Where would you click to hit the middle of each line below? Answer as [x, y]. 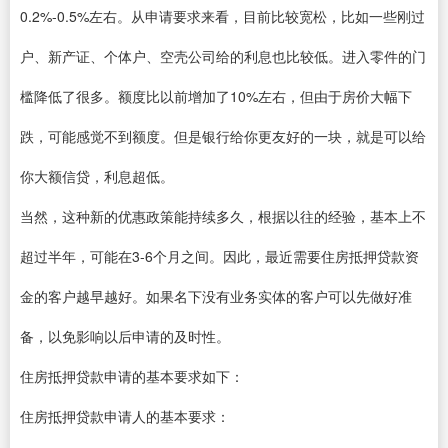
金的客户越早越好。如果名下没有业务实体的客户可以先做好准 [216, 295]
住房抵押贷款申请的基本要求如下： [132, 375]
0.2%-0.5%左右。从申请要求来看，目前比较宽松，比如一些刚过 [222, 15]
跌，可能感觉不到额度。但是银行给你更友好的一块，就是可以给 [223, 135]
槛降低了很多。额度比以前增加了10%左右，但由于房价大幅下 [216, 95]
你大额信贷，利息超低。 [97, 175]
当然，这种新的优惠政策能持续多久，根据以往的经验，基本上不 [223, 215]
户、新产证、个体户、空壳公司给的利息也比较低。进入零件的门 [223, 55]
